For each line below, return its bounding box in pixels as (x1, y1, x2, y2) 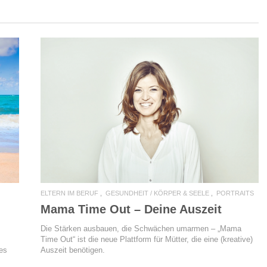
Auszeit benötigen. (41, 246, 105, 255)
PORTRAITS (216, 190, 254, 197)
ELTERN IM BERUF (41, 190, 98, 197)
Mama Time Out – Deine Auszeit (41, 203, 222, 216)
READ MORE (120, 107, 179, 117)
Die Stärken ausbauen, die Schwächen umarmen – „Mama (41, 224, 241, 234)
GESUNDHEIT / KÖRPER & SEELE (105, 190, 209, 197)
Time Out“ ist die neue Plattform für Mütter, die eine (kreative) (41, 235, 253, 244)
